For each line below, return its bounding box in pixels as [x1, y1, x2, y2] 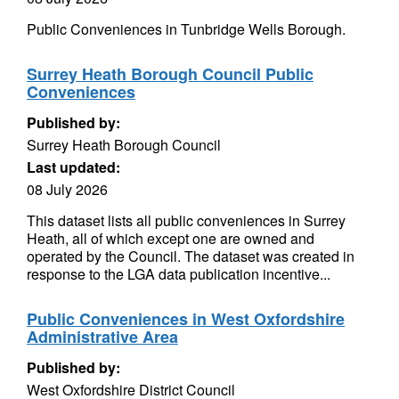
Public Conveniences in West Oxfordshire [27, 307, 345, 330]
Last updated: [27, 157, 120, 177]
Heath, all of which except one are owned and [27, 228, 314, 248]
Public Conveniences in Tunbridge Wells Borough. [27, 19, 346, 39]
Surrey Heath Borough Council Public [27, 62, 313, 85]
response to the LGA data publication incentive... [27, 264, 330, 284]
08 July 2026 [27, 179, 108, 199]
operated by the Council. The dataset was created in [27, 246, 354, 266]
